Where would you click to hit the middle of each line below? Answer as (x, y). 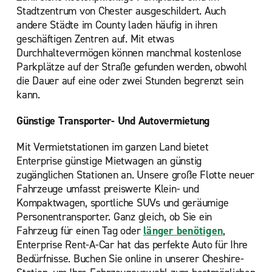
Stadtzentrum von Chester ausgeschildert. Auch (121, 11)
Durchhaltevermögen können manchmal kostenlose (129, 53)
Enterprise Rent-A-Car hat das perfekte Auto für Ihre (132, 245)
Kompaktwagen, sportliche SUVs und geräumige (123, 203)
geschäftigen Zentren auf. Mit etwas (95, 39)
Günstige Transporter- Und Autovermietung (113, 121)
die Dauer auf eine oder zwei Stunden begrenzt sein (130, 81)
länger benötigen (183, 231)
